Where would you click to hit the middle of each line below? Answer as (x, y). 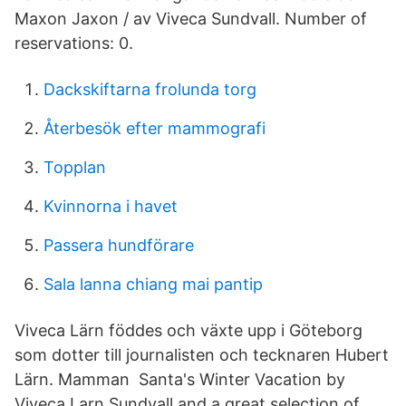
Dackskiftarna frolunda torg (150, 89)
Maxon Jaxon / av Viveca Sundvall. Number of (191, 19)
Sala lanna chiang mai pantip (153, 284)
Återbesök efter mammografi (155, 128)
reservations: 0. (74, 43)
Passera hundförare (119, 245)
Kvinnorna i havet (111, 206)
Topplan (75, 167)
